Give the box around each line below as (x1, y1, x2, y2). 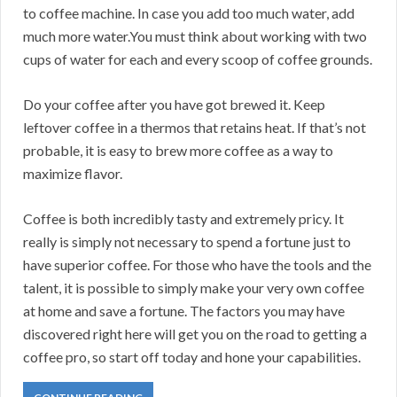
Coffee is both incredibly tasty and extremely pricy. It (23, 210, 344, 228)
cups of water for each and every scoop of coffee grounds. (23, 51, 372, 68)
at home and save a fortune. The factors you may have (23, 302, 345, 320)
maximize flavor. (23, 165, 122, 183)
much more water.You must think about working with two (23, 27, 367, 45)
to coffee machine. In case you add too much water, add (23, 4, 354, 22)
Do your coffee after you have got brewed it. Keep (23, 96, 325, 113)
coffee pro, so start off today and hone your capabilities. (23, 348, 361, 366)
